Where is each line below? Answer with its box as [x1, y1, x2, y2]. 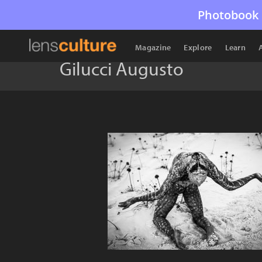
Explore [184, 42, 212, 53]
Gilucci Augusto [60, 57, 184, 80]
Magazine [135, 42, 171, 53]
